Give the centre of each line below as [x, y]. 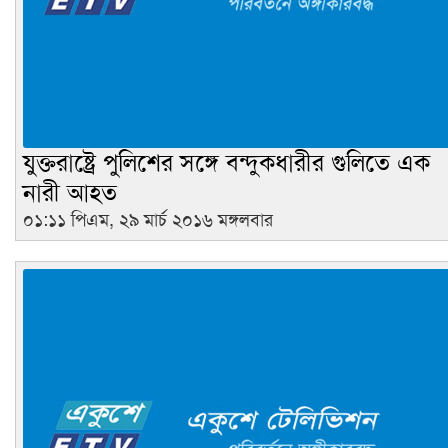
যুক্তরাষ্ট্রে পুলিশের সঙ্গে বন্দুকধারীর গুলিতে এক [226, 162]
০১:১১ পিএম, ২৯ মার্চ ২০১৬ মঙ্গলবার [148, 219]
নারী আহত [70, 192]
